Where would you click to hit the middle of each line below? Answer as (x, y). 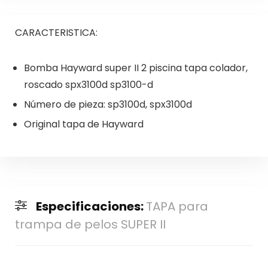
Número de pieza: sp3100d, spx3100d (108, 104)
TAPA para (177, 206)
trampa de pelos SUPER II (90, 224)
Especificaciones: (91, 206)
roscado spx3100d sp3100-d (88, 84)
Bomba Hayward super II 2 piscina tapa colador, (135, 68)
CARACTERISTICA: (56, 32)
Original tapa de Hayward (83, 124)
